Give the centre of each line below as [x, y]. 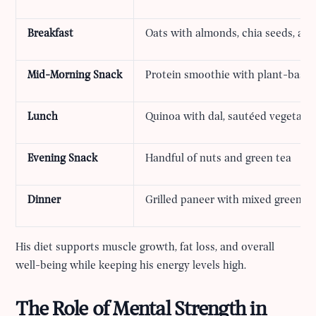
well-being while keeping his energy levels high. [131, 266]
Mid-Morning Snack [75, 75]
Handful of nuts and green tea [219, 158]
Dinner [44, 200]
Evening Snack [63, 158]
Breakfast [51, 34]
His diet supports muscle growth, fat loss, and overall [145, 247]
